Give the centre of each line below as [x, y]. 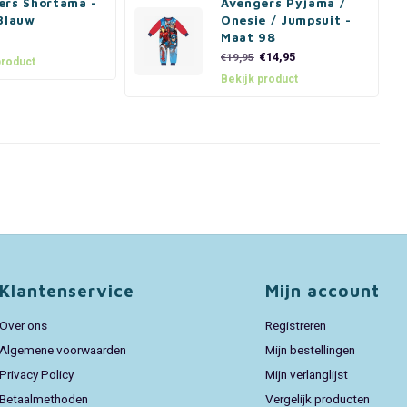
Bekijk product [259, 79]
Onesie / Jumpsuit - [286, 20]
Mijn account [322, 291]
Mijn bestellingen [310, 351]
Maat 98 [248, 37]
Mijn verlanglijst [306, 375]
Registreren [295, 326]
